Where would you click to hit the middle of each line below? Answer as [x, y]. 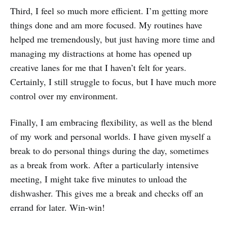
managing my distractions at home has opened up [101, 53]
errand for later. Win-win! [58, 207]
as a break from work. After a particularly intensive [104, 164]
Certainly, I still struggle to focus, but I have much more [113, 81]
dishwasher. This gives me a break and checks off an [107, 193]
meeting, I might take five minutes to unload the [99, 179]
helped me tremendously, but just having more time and [112, 39]
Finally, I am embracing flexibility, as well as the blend [111, 122]
